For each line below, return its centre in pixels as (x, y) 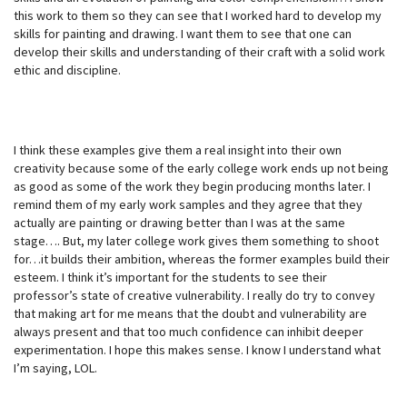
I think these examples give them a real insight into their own (178, 149)
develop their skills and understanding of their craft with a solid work (199, 51)
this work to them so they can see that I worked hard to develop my (198, 15)
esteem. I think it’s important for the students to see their (170, 277)
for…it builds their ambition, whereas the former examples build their (202, 258)
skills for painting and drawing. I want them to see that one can (183, 33)
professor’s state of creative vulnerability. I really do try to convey (194, 295)
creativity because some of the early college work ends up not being (201, 168)
